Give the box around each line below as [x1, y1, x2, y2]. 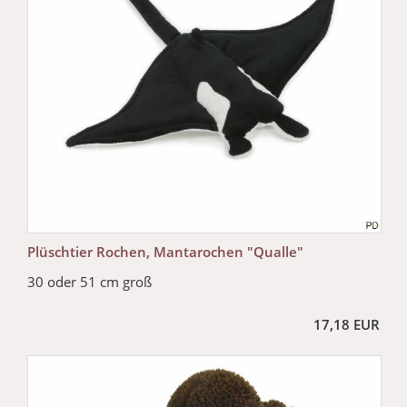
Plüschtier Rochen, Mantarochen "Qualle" [27, 243, 303, 262]
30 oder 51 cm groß [27, 273, 152, 292]
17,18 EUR [313, 315, 380, 334]
